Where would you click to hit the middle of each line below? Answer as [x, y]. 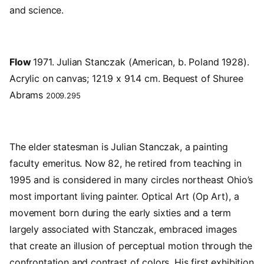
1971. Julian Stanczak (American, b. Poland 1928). [141, 62]
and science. [37, 10]
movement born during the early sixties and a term [121, 213]
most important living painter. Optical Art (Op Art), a [124, 197]
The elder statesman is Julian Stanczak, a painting [119, 147]
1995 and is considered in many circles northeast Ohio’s [131, 180]
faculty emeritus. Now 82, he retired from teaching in [126, 164]
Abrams [28, 95]
